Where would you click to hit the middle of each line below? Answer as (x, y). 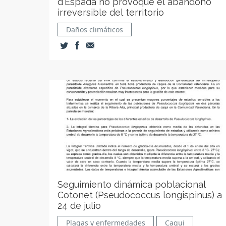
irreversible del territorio (111, 12)
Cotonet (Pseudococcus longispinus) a (140, 195)
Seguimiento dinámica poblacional (132, 184)
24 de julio (79, 206)
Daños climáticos (95, 30)
